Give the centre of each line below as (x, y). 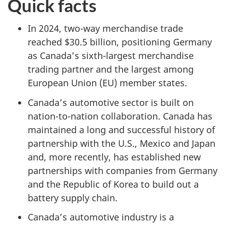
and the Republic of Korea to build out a (113, 184)
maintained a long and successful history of (121, 129)
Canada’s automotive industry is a (101, 217)
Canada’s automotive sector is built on (111, 102)
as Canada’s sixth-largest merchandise (111, 56)
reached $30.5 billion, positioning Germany (120, 42)
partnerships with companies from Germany (123, 170)
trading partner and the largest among (111, 69)
